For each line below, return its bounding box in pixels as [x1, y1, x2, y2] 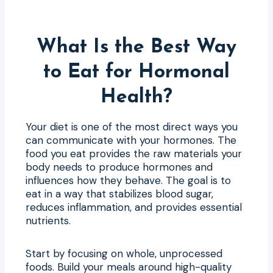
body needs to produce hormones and [26, 160, 213, 174]
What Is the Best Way [37, 37, 236, 57]
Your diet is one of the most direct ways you [26, 119, 238, 133]
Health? [101, 87, 172, 107]
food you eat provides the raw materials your [26, 146, 242, 160]
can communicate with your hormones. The [26, 133, 236, 147]
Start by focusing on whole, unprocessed [26, 246, 222, 260]
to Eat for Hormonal [43, 62, 230, 82]
